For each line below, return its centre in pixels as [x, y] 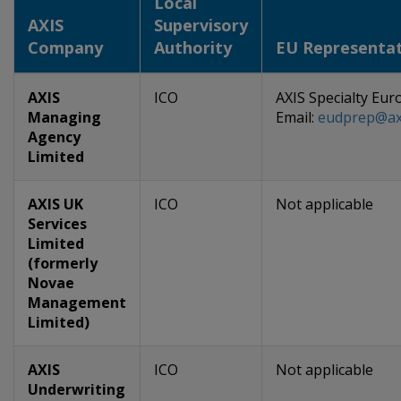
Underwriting [77, 389]
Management [77, 303]
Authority [193, 47]
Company [65, 47]
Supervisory [201, 25]
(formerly [63, 263]
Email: [297, 117]
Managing [64, 117]
